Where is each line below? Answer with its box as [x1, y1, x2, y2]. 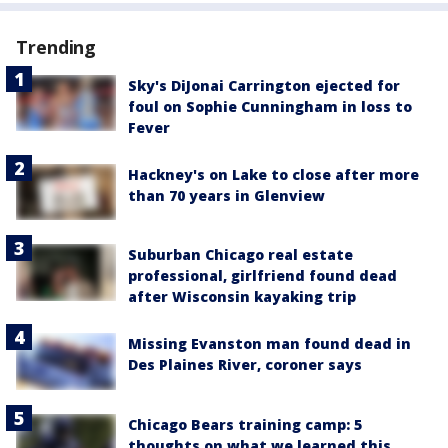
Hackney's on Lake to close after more [128, 165, 419, 184]
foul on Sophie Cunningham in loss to [128, 97, 412, 116]
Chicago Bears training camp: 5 [128, 414, 362, 434]
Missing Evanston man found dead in [128, 334, 411, 354]
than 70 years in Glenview [128, 186, 325, 205]
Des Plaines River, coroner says [128, 355, 362, 375]
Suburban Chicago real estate [128, 245, 353, 265]
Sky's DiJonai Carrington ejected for [128, 76, 400, 95]
